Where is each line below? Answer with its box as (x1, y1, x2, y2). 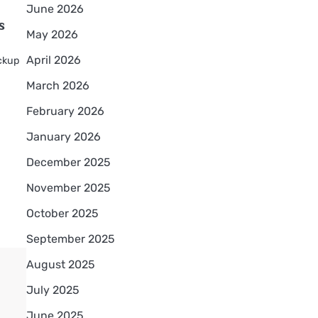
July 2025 (26, 283, 79, 297)
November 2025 (26, 180, 111, 194)
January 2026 (26, 129, 101, 143)
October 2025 (26, 206, 99, 220)
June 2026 (26, 1, 84, 16)
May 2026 (26, 27, 78, 41)
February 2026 (26, 104, 104, 118)
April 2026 (26, 53, 81, 67)
